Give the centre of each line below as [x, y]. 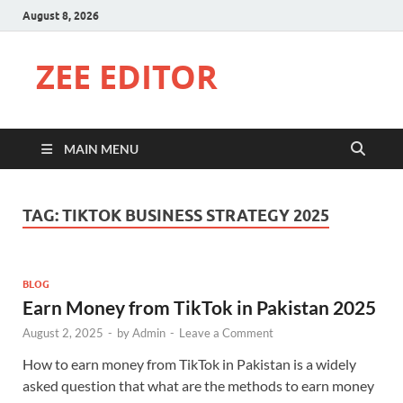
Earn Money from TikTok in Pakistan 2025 [199, 307]
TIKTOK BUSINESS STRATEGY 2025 [196, 215]
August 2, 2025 [63, 332]
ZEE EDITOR [127, 77]
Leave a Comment [226, 332]
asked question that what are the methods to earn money [198, 385]
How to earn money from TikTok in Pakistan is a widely [189, 363]
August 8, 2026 [61, 15]
